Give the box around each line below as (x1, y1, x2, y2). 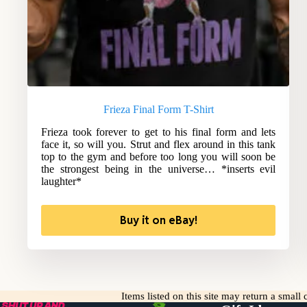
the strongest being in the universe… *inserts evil (41, 163, 276, 175)
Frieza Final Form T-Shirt (103, 103, 214, 116)
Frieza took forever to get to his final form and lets (41, 126, 276, 138)
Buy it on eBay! (119, 213, 197, 228)
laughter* (41, 175, 82, 188)
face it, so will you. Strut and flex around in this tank (41, 138, 276, 151)
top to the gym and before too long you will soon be (41, 151, 276, 163)
